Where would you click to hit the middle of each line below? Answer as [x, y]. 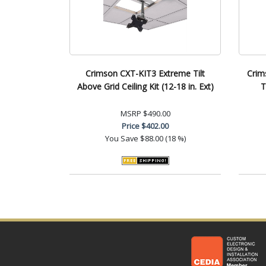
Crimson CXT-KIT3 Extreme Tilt [145, 73]
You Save [121, 138]
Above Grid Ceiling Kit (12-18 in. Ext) [145, 86]
